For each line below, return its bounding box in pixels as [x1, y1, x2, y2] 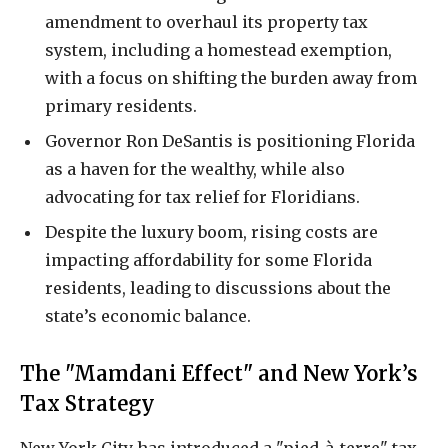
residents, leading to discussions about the [45, 277, 391, 298]
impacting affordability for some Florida [45, 249, 372, 270]
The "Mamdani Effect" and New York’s [20, 360, 418, 387]
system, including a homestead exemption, [45, 39, 392, 60]
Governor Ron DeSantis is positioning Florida [45, 130, 415, 151]
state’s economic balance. [45, 305, 251, 326]
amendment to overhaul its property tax [45, 11, 368, 32]
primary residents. [45, 95, 197, 116]
